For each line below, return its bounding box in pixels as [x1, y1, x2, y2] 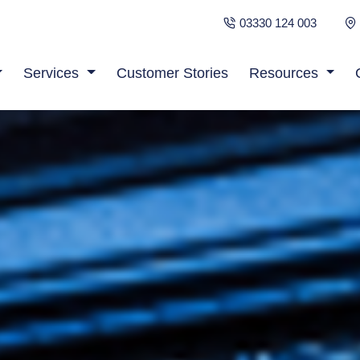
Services [22, 65, 79, 82]
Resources [248, 65, 318, 82]
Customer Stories [116, 65, 228, 82]
